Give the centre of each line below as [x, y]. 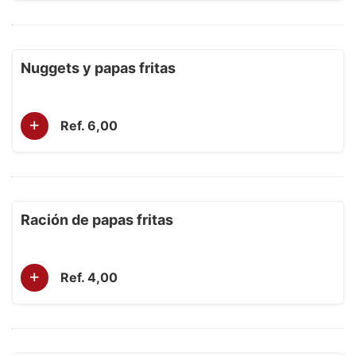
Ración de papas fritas [97, 220]
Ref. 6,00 [89, 126]
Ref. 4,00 [89, 277]
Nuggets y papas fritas [98, 68]
